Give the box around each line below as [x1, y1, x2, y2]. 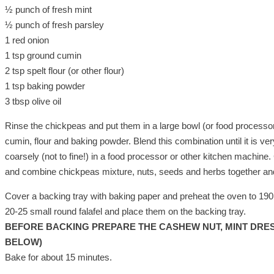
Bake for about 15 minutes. [5, 251, 112, 262]
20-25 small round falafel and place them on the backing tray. [5, 206, 246, 217]
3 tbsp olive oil [5, 95, 61, 106]
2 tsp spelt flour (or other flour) [5, 65, 124, 76]
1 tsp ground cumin [5, 50, 81, 61]
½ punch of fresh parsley [5, 19, 104, 30]
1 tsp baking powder [5, 80, 85, 91]
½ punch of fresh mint [5, 4, 92, 15]
